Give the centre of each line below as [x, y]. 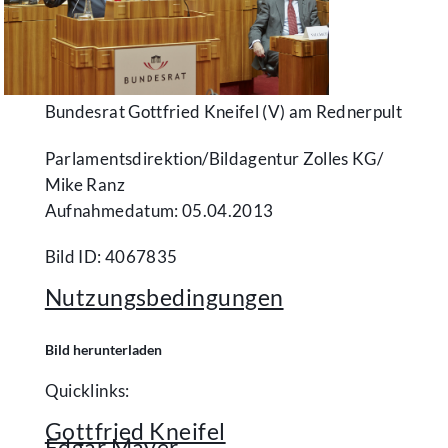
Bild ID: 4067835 [111, 256]
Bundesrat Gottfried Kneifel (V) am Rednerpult [223, 111]
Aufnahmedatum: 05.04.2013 [159, 210]
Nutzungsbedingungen [164, 296]
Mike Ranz [84, 184]
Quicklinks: [87, 390]
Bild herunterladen [103, 349]
